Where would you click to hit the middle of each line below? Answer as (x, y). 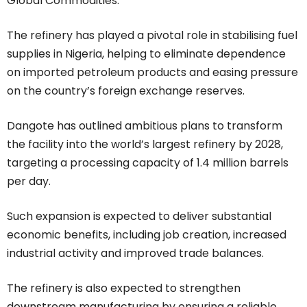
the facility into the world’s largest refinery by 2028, (145, 144)
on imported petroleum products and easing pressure (152, 72)
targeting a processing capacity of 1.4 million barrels (148, 162)
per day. (29, 181)
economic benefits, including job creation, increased (147, 234)
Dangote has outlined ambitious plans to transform (145, 125)
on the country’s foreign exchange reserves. (126, 90)
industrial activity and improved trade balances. (135, 253)
